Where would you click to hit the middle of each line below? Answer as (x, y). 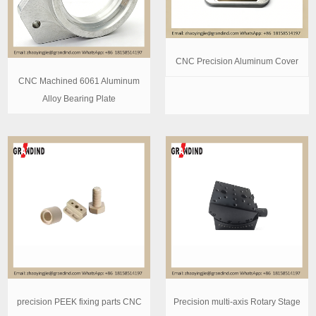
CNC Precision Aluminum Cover (237, 61)
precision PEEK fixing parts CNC (79, 302)
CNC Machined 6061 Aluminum (79, 81)
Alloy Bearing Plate (79, 98)
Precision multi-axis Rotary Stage (237, 302)
